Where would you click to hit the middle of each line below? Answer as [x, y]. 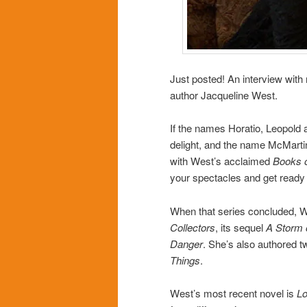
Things [185, 260]
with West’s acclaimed [221, 161]
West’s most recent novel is [233, 293]
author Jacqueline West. [224, 95]
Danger [186, 243]
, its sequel [241, 227]
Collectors [193, 227]
